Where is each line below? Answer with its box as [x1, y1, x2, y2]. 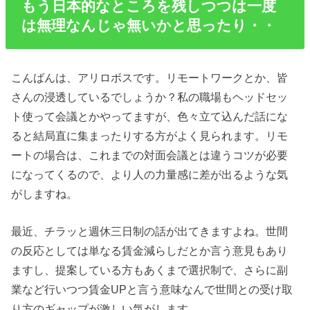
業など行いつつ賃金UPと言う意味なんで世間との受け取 [11, 283, 293, 296]
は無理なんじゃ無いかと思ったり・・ [21, 17, 276, 33]
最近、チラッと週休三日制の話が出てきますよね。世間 [11, 225, 289, 238]
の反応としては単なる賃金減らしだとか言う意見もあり [11, 244, 289, 257]
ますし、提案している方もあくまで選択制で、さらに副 [11, 264, 289, 277]
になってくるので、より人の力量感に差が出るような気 [11, 167, 289, 181]
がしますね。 [11, 187, 78, 200]
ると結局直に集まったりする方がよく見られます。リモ [11, 129, 289, 142]
